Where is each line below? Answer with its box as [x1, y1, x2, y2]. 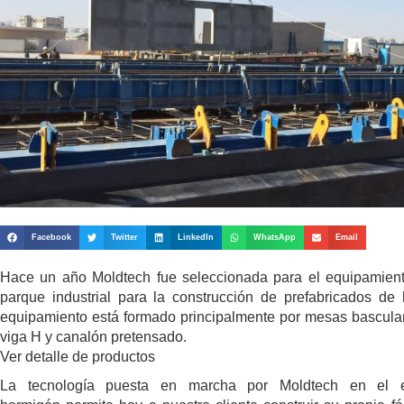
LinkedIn [178, 233, 215, 243]
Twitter [111, 233, 139, 243]
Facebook [32, 233, 72, 243]
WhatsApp [253, 233, 297, 243]
